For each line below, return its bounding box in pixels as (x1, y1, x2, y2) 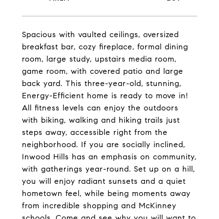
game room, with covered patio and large (22, 66, 183, 76)
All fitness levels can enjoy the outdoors (22, 103, 178, 112)
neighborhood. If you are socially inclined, (22, 140, 185, 149)
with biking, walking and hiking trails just (22, 115, 180, 125)
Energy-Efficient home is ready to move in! (22, 91, 188, 100)
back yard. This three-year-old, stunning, (22, 79, 181, 88)
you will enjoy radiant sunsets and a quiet (22, 176, 186, 186)
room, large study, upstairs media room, (22, 54, 176, 64)
